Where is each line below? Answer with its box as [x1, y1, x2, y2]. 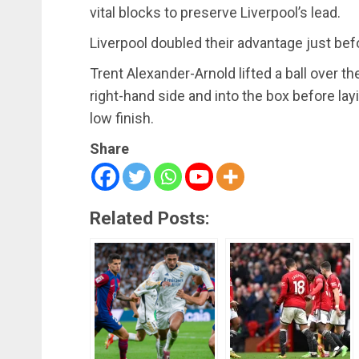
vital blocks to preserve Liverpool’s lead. [90, 4, 341, 22]
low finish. [90, 110, 154, 127]
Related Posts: [90, 208, 210, 229]
